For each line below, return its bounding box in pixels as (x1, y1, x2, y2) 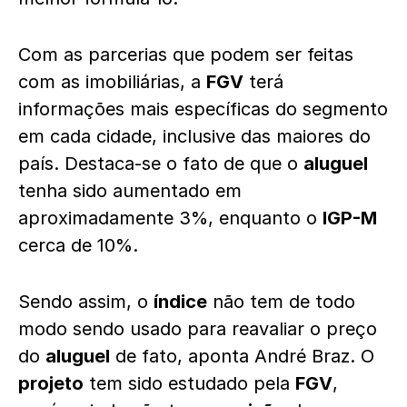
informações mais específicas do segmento (18, 98, 388, 120)
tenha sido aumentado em (18, 180, 242, 202)
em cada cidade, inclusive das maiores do (18, 125, 371, 147)
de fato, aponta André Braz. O (110, 345, 374, 367)
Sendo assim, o (18, 291, 154, 313)
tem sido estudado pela (84, 372, 295, 394)
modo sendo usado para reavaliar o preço (18, 318, 377, 340)
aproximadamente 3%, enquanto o (18, 207, 323, 229)
